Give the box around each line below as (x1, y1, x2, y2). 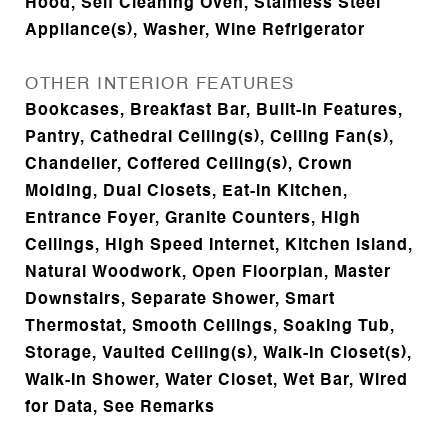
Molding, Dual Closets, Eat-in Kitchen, (25, 184, 348, 200)
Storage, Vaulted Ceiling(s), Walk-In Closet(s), (25, 346, 412, 362)
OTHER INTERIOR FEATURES (25, 76, 295, 93)
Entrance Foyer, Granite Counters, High (25, 211, 361, 227)
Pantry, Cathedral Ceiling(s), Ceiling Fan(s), (25, 130, 394, 146)
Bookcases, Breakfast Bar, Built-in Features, (25, 103, 403, 119)
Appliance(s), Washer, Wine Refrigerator (25, 23, 365, 39)
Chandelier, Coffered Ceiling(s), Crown (25, 157, 353, 173)
